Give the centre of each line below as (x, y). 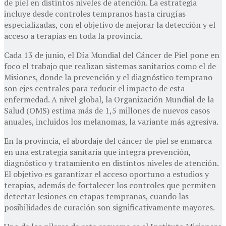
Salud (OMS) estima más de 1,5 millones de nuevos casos (107, 110)
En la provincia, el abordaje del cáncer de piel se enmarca (108, 140)
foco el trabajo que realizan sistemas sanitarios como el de (110, 66)
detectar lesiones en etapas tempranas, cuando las (96, 196)
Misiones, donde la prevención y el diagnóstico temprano (108, 77)
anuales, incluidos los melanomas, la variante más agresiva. (111, 121)
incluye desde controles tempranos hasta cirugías (95, 13)
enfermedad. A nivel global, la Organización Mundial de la (109, 99)
